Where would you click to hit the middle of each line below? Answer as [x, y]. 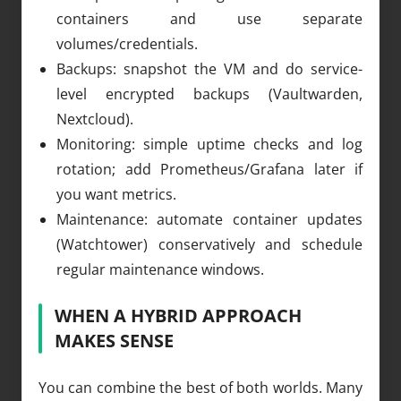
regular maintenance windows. [160, 269]
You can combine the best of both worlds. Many [200, 387]
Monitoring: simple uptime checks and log [209, 144]
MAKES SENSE [114, 340]
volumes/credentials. [127, 43]
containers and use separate [209, 18]
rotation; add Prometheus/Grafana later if [209, 169]
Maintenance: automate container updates [209, 219]
